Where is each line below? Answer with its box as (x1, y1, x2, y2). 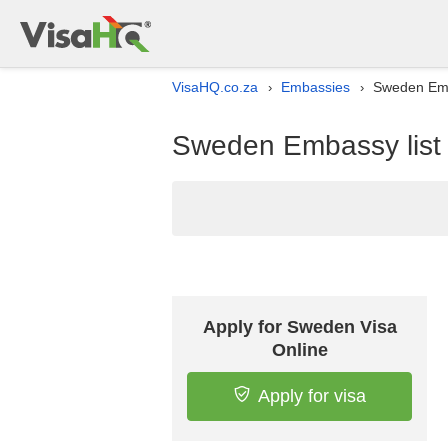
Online (271, 340, 328, 360)
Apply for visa (257, 386, 366, 406)
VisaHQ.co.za (172, 79, 258, 95)
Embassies (281, 79, 350, 95)
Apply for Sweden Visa (202, 317, 397, 337)
